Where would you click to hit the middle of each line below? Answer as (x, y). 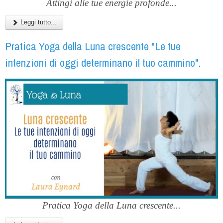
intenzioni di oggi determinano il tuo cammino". (103, 63)
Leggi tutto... (38, 22)
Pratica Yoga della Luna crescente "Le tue (93, 47)
